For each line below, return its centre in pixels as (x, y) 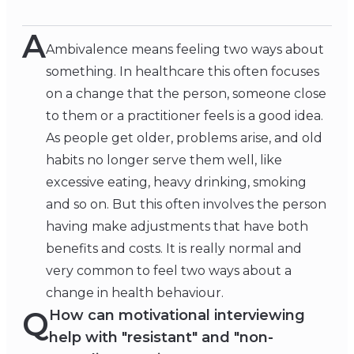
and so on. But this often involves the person (186, 205)
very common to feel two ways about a (169, 271)
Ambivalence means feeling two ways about (185, 50)
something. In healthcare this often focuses (183, 72)
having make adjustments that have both (177, 227)
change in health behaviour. (135, 293)
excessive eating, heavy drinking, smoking (176, 183)
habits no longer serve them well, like (164, 160)
